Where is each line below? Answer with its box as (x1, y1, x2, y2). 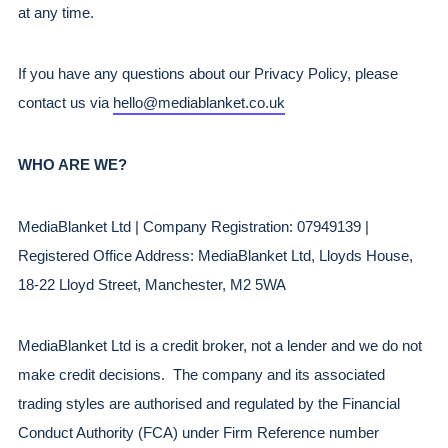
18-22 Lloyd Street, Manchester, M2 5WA (18, 276, 286, 293)
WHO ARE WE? (18, 157, 127, 174)
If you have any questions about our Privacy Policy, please (18, 66, 398, 83)
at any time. (18, 4, 94, 21)
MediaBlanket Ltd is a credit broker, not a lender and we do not (18, 338, 422, 355)
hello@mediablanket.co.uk (113, 95, 285, 112)
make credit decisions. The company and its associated (18, 367, 385, 384)
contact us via (18, 95, 113, 112)
